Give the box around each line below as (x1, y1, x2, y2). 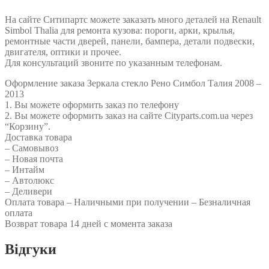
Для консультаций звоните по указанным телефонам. (5, 57, 222, 68)
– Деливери (5, 186, 52, 196)
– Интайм (5, 164, 44, 175)
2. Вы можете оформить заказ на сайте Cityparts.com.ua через (5, 110, 253, 121)
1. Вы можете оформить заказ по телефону (5, 99, 179, 110)
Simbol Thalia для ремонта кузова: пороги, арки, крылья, (5, 25, 235, 35)
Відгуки (5, 241, 56, 257)
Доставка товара (5, 131, 72, 142)
